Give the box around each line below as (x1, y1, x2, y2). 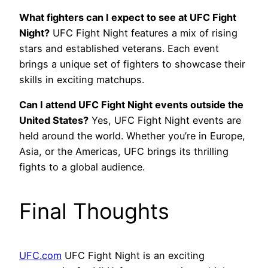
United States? (19, 114, 89, 127)
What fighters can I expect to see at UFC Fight (19, 11, 236, 24)
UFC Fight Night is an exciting (62, 249, 205, 262)
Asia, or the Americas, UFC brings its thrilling (19, 145, 229, 158)
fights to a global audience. (19, 161, 145, 173)
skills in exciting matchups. (19, 74, 144, 86)
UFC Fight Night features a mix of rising (50, 27, 237, 39)
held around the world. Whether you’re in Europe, (19, 130, 245, 142)
